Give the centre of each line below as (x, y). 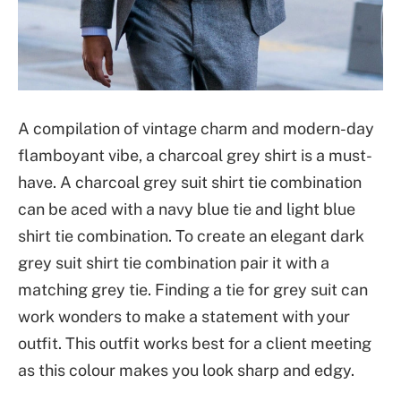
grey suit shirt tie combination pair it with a (174, 262)
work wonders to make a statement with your (184, 316)
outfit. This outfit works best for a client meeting (195, 343)
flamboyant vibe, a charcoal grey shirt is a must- (195, 155)
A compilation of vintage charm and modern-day (196, 128)
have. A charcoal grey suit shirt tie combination (190, 182)
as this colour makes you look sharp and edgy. (186, 370)
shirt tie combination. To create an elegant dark (191, 235)
